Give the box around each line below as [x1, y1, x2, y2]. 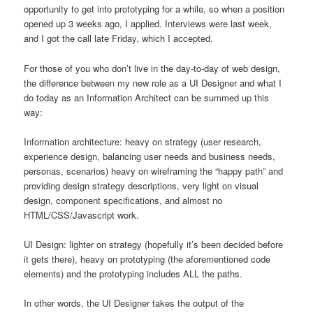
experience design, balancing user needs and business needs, [24, 149, 276, 163]
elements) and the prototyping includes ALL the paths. [24, 266, 243, 280]
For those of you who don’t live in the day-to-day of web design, [24, 61, 281, 75]
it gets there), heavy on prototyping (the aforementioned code [24, 252, 271, 265]
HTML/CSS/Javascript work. [24, 208, 140, 221]
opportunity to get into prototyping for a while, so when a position [24, 2, 285, 16]
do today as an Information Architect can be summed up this [24, 90, 270, 104]
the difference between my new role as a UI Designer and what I [24, 75, 282, 89]
